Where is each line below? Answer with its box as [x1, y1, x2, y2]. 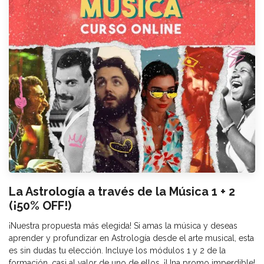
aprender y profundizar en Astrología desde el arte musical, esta [9, 233, 254, 243]
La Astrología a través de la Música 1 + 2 [9, 184, 235, 199]
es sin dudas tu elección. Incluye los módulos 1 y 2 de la [9, 245, 226, 255]
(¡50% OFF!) [9, 198, 71, 213]
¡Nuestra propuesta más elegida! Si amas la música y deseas [9, 220, 237, 230]
